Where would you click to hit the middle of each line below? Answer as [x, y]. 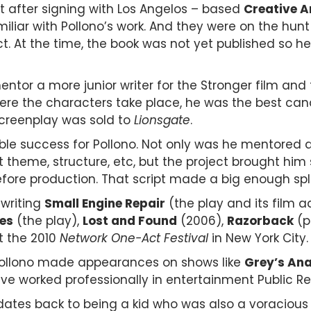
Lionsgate [162, 120]
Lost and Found [130, 220]
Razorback [260, 220]
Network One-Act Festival [134, 238]
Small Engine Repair [105, 203]
